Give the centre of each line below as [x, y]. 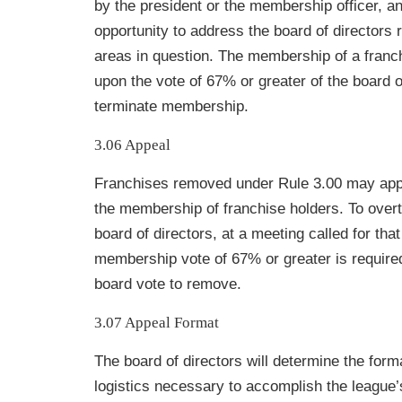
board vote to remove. [168, 284]
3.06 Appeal [132, 145]
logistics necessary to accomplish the [223, 386]
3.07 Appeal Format [157, 323]
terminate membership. [171, 106]
